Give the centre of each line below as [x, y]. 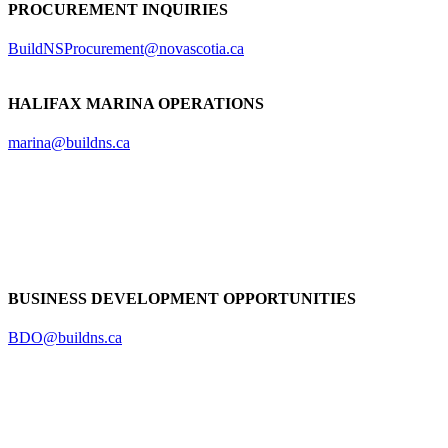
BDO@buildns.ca [65, 337]
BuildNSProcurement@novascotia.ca [126, 48]
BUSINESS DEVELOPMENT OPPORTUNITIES [182, 298]
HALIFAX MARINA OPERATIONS [136, 104]
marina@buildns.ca [69, 143]
